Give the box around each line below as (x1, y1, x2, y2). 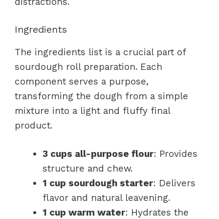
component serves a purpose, (15, 75, 149, 87)
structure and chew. (43, 163, 132, 174)
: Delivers (153, 177, 196, 189)
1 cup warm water (43, 207, 125, 218)
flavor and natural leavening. (43, 192, 170, 203)
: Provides (153, 148, 197, 159)
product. (15, 119, 52, 131)
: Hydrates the (125, 207, 189, 218)
